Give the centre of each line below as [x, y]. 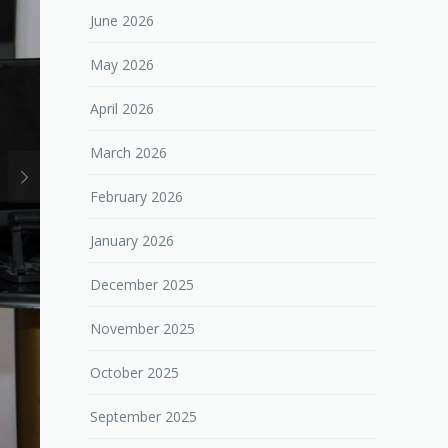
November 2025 [142, 329]
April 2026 [122, 109]
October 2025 [134, 373]
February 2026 [136, 197]
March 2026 [128, 153]
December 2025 [142, 285]
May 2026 [122, 65]
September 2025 [143, 417]
